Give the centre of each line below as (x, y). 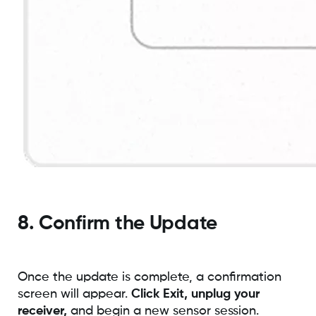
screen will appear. (74, 294)
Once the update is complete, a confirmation (149, 277)
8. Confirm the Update (117, 223)
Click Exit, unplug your (195, 294)
